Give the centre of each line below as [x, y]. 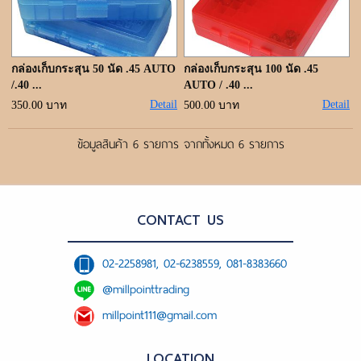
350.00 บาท [39, 105]
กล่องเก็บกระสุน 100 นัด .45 [251, 69]
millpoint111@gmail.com [160, 315]
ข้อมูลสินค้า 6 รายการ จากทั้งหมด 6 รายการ [180, 144]
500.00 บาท [212, 105]
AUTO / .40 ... [218, 85]
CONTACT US [180, 220]
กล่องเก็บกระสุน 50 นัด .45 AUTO [93, 69]
